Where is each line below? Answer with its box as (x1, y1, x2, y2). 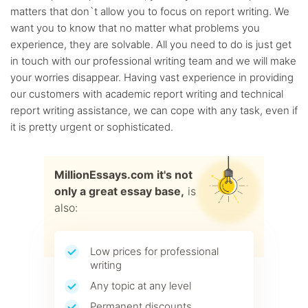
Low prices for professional (90, 245, 219, 258)
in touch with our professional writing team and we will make (10, 54, 296, 67)
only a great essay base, (54, 184, 184, 198)
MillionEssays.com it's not (54, 168, 192, 181)
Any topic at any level (90, 279, 191, 292)
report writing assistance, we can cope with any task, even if (10, 104, 298, 117)
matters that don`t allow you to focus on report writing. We (10, 5, 289, 18)
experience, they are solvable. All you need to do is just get (10, 38, 291, 51)
